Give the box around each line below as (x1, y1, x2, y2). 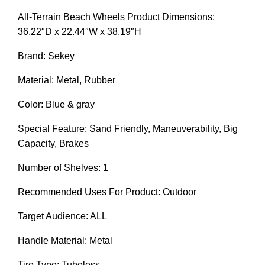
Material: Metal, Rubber (18, 75, 115, 85)
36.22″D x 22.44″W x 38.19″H (18, 26, 141, 37)
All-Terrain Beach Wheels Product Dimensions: (18, 11, 215, 22)
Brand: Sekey (18, 50, 75, 61)
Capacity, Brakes (18, 138, 89, 148)
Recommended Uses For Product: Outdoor (18, 186, 196, 197)
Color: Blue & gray (18, 99, 95, 109)
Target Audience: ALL (18, 211, 107, 221)
